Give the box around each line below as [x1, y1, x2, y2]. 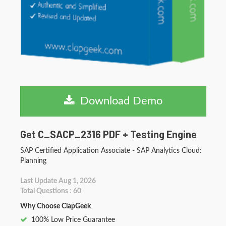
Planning [20, 157, 46, 165]
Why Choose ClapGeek [20, 203, 91, 210]
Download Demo [74, 95, 162, 107]
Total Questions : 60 [20, 188, 81, 195]
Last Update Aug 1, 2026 [20, 178, 96, 185]
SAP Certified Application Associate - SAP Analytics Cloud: [20, 147, 202, 155]
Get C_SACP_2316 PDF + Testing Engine [20, 128, 197, 141]
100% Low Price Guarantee [31, 216, 115, 224]
